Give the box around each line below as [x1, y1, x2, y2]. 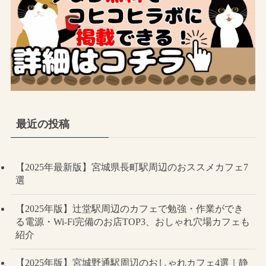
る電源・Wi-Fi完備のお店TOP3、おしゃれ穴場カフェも [15, 216, 250, 227]
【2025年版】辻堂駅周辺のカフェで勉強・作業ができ [15, 203, 243, 214]
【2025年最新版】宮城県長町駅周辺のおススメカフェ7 [15, 162, 248, 173]
